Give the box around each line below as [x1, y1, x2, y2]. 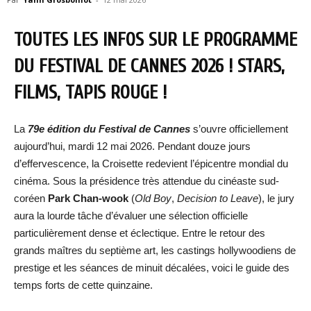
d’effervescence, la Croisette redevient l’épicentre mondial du [14, 158, 288, 169]
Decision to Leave [177, 192, 258, 204]
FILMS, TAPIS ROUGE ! [14, 82, 167, 103]
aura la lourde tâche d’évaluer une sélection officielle [14, 210, 248, 221]
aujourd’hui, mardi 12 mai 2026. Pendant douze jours [14, 140, 251, 152]
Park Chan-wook [48, 192, 128, 204]
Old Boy [135, 192, 171, 204]
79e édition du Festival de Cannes [28, 123, 190, 135]
